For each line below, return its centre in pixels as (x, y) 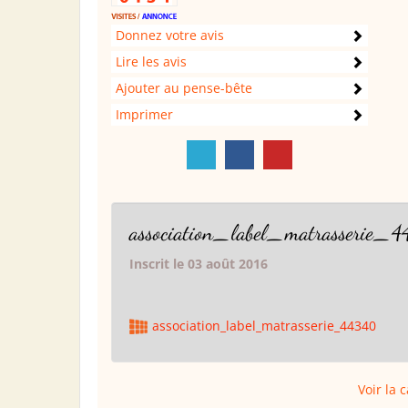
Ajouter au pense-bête (184, 87)
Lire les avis (151, 61)
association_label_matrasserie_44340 (264, 325)
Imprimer (144, 114)
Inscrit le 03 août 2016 (199, 263)
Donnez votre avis (170, 35)
